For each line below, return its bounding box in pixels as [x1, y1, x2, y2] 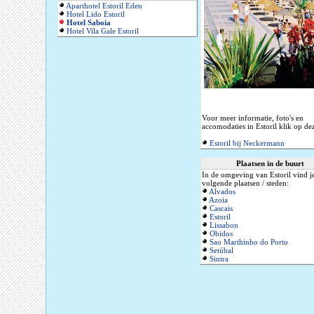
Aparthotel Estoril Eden [66, 1, 142, 11]
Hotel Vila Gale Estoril [67, 27, 139, 36]
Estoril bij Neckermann [210, 139, 285, 148]
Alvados [209, 187, 235, 196]
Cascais [210, 204, 233, 213]
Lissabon [210, 221, 238, 230]
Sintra [210, 254, 228, 264]
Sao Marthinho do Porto [210, 238, 288, 247]
